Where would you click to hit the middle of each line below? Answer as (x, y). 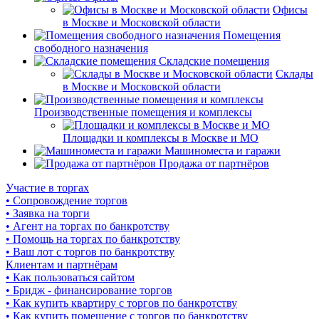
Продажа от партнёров (214, 163)
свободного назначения (91, 48)
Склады (294, 73)
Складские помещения (214, 61)
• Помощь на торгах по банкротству (93, 239)
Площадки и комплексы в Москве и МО (161, 137)
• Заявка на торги (48, 213)
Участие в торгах (47, 187)
